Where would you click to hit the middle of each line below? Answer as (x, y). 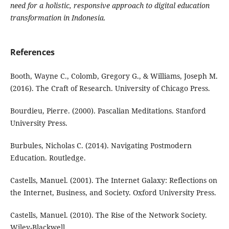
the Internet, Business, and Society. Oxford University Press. (113, 193)
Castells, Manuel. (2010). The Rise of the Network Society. (108, 215)
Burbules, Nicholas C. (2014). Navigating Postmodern (101, 146)
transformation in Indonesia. (58, 17)
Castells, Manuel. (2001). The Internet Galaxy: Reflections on (113, 180)
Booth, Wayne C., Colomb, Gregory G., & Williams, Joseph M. (114, 76)
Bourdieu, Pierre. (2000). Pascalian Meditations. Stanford (108, 111)
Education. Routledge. (48, 158)
